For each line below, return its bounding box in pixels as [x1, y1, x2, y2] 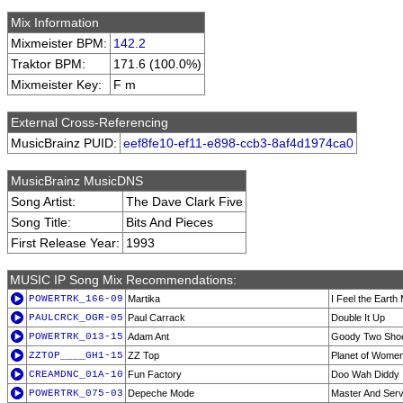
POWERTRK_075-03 [29, 388, 123, 399]
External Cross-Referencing [11, 115, 168, 130]
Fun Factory [128, 369, 182, 380]
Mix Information [11, 15, 99, 30]
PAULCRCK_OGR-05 [29, 312, 123, 323]
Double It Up [331, 312, 385, 323]
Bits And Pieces [126, 215, 213, 229]
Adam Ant [128, 331, 169, 342]
